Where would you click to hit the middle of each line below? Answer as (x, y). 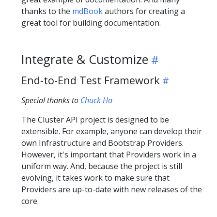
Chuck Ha (96, 101)
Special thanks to (51, 101)
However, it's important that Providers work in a (109, 155)
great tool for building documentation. (91, 23)
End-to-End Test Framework (91, 80)
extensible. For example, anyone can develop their (112, 132)
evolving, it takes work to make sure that (95, 178)
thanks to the (47, 11)
